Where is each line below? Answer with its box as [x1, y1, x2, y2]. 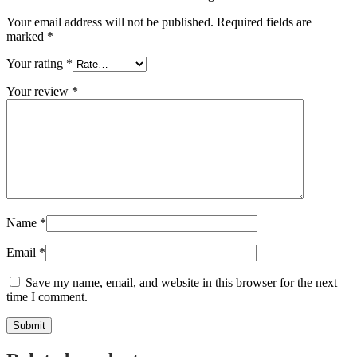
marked [6, 29, 47, 44]
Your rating [6, 57, 66, 71]
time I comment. [6, 290, 88, 304]
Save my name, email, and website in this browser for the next [25, 276, 337, 290]
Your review [6, 84, 72, 99]
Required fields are [217, 15, 312, 29]
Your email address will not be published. [6, 15, 214, 29]
